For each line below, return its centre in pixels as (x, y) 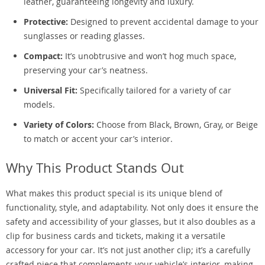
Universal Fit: (51, 90)
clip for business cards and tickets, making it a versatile (116, 236)
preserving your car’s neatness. (86, 70)
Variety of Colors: (59, 125)
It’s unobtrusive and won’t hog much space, (149, 56)
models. (39, 104)
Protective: (46, 22)
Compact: (43, 56)
